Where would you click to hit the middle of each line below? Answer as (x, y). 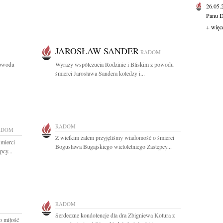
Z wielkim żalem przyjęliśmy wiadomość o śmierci (115, 137)
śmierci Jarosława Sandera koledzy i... (100, 73)
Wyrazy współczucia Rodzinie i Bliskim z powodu (114, 64)
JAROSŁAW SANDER (97, 51)
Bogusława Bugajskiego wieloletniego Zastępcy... (113, 146)
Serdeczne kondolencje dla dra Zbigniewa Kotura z (115, 215)
